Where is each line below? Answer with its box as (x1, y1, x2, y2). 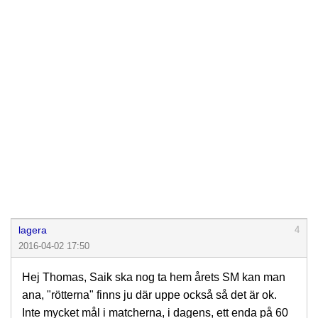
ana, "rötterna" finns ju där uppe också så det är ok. (22, 289, 277, 301)
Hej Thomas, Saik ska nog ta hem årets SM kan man (22, 271, 285, 283)
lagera (18, 224, 47, 236)
